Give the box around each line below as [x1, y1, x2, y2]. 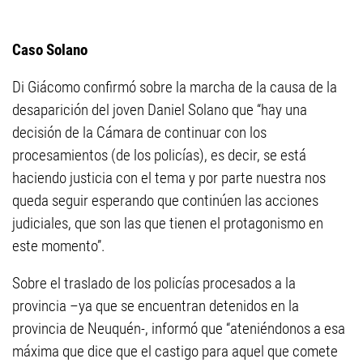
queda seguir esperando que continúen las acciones [12, 191, 318, 210]
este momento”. [12, 237, 105, 255]
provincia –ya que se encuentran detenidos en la [12, 297, 299, 315]
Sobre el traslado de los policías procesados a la [12, 274, 296, 293]
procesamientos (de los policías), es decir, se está [12, 146, 306, 164]
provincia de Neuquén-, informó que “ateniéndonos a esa [12, 319, 345, 338]
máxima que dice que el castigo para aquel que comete [12, 342, 338, 361]
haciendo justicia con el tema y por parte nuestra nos [12, 169, 326, 187]
